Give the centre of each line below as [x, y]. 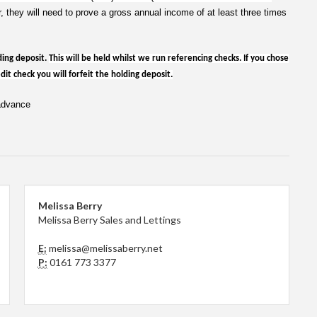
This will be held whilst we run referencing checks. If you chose [169, 58]
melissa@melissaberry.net [105, 248]
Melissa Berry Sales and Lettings [109, 220]
